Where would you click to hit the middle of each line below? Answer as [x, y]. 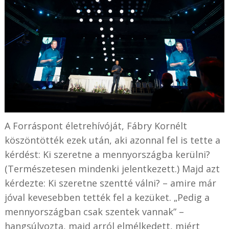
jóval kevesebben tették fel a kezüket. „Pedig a [107, 197]
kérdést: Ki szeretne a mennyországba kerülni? [107, 154]
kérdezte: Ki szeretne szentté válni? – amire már [110, 183]
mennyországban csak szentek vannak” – [94, 211]
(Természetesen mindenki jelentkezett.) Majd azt [112, 168]
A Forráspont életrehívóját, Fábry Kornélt [96, 125]
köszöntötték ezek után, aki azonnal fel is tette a [112, 140]
